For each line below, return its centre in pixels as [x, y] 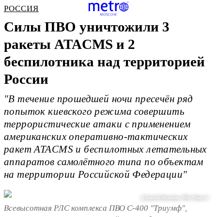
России [26, 79]
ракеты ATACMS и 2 [70, 44]
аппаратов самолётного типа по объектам [104, 162]
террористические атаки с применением [97, 124]
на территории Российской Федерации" [96, 175]
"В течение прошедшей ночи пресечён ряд [99, 99]
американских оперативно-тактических [96, 137]
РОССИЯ [22, 8]
